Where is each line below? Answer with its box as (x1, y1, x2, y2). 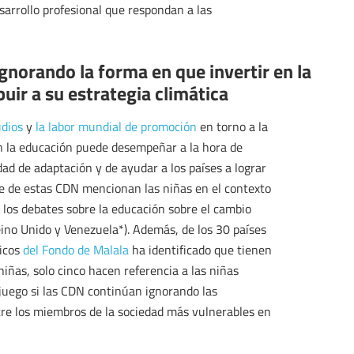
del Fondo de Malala (23, 241, 129, 259)
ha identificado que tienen (129, 241, 272, 259)
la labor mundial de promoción (36, 118, 197, 136)
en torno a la (197, 118, 268, 136)
